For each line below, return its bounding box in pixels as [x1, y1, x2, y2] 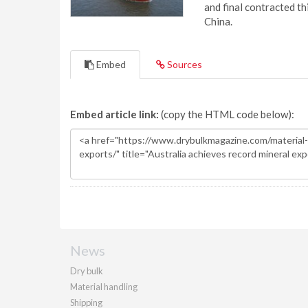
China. [204, 15, 232, 27]
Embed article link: [70, 108, 159, 120]
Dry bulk [70, 265, 103, 276]
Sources [165, 58, 202, 70]
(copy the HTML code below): [159, 108, 294, 120]
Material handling [70, 281, 137, 292]
